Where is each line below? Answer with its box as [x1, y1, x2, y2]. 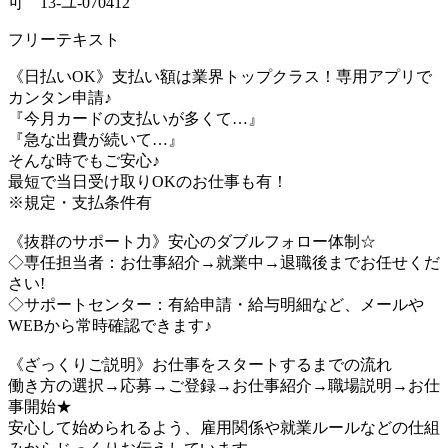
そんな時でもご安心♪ [8, 151, 160, 169]
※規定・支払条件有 [8, 193, 152, 211]
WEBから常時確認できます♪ [8, 316, 212, 334]
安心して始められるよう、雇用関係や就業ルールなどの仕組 [8, 418, 440, 436]
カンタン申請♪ [8, 88, 112, 106]
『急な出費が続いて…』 [8, 130, 184, 148]
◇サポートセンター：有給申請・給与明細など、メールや [8, 295, 424, 313]
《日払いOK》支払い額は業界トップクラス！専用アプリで [8, 67, 432, 85]
